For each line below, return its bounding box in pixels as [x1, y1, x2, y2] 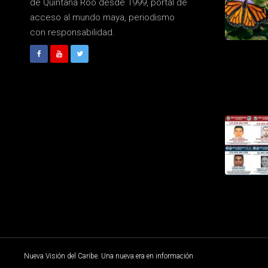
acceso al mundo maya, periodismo [30, 12, 175, 23]
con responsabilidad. [30, 27, 115, 38]
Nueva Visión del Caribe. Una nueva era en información [24, 252, 193, 261]
